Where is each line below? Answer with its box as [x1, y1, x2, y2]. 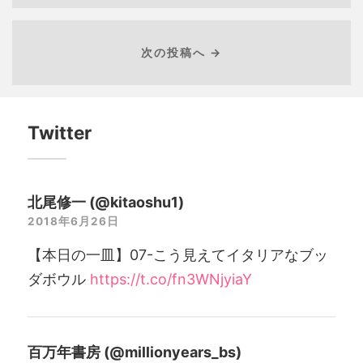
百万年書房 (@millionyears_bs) [27, 344, 241, 361]
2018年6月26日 [27, 215, 119, 228]
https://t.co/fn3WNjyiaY [89, 271, 252, 288]
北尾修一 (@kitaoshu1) [27, 194, 184, 211]
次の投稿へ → [141, 45, 222, 59]
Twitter [27, 122, 92, 144]
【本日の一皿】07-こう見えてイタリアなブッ [27, 246, 328, 264]
